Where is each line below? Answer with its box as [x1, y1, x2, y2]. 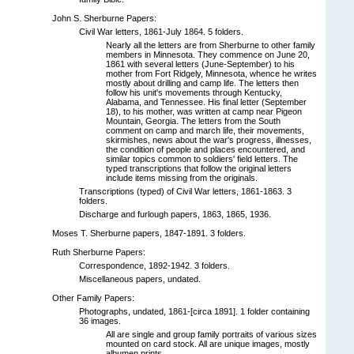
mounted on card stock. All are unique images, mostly [106, 338, 310, 348]
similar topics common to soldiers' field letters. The [106, 153, 298, 164]
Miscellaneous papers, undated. [79, 273, 201, 284]
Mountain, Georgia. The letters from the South [106, 115, 281, 126]
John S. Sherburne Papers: [52, 13, 156, 23]
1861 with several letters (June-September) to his [106, 58, 295, 69]
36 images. [79, 315, 121, 326]
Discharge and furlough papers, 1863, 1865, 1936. [79, 209, 271, 219]
